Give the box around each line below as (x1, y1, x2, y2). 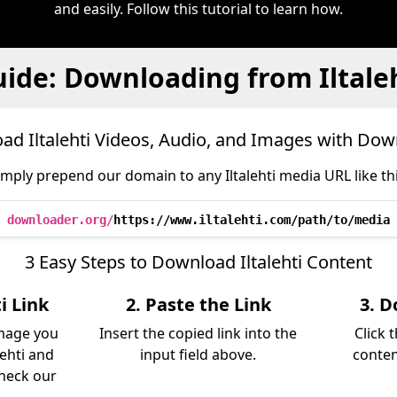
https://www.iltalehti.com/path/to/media (113, 213, 390, 227)
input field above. (140, 345, 257, 364)
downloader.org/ (7, 213, 113, 227)
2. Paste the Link (125, 292, 271, 316)
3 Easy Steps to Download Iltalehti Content (25, 250, 372, 274)
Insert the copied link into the (99, 323, 298, 343)
